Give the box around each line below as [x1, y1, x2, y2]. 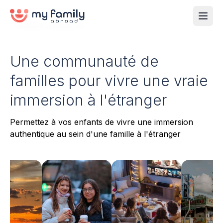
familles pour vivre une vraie [10, 72, 208, 90]
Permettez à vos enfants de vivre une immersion [10, 117, 193, 127]
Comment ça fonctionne [14, 22, 84, 29]
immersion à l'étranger [10, 91, 167, 109]
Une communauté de [10, 52, 159, 70]
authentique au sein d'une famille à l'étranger [10, 129, 181, 139]
